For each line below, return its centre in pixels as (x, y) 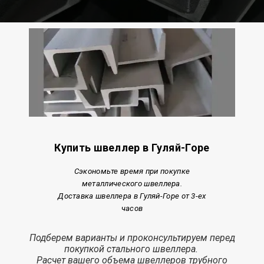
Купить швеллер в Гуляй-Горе (132, 148)
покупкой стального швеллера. (132, 249)
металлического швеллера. (132, 184)
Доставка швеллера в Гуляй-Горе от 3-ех (132, 196)
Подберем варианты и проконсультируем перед (132, 238)
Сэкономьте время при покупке (132, 171)
